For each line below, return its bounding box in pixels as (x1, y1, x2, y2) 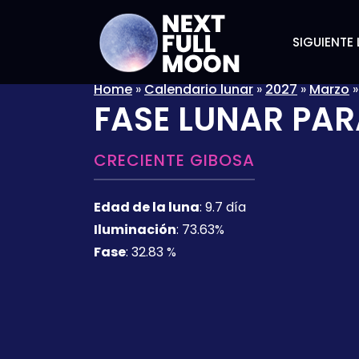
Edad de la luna (94, 198, 200, 216)
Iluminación (94, 220, 176, 239)
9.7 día (205, 198, 246, 216)
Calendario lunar (144, 80, 253, 99)
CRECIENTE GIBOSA (94, 149, 255, 171)
